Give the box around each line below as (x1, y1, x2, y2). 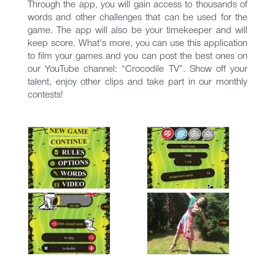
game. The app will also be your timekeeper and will (28, 26, 247, 35)
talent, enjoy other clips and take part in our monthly (28, 78, 247, 87)
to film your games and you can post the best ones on (28, 52, 247, 61)
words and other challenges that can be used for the (28, 14, 247, 22)
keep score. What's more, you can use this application (28, 39, 247, 48)
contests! (28, 91, 63, 99)
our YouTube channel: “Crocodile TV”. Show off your (28, 65, 247, 74)
